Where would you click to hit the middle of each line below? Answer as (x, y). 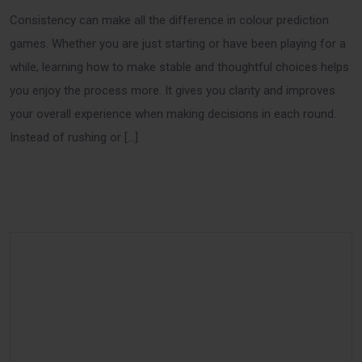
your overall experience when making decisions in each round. (173, 114)
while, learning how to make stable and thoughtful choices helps (179, 67)
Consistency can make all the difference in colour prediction (169, 21)
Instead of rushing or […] (74, 138)
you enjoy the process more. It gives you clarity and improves (173, 91)
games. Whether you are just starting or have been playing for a (178, 44)
